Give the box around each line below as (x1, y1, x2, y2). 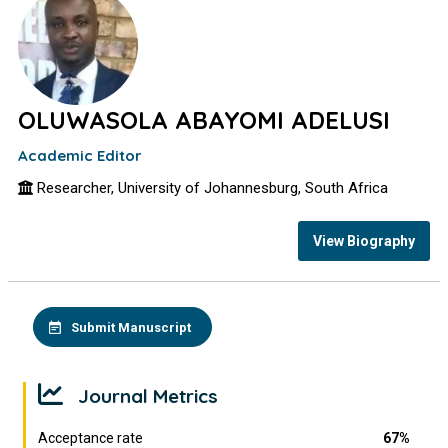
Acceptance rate (38, 430, 144, 446)
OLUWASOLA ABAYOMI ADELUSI (18, 105, 391, 135)
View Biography (312, 232, 415, 249)
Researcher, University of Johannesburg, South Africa (33, 179, 389, 197)
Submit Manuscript (71, 319, 192, 335)
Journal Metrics (73, 384, 219, 408)
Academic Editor (18, 146, 143, 165)
